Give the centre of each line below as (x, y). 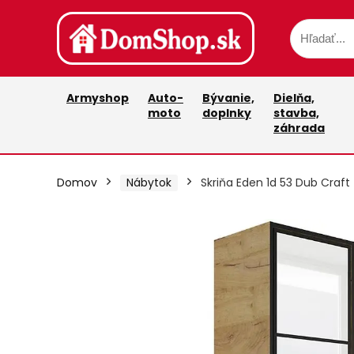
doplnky (227, 113)
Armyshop (98, 98)
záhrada (299, 128)
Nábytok (149, 183)
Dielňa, (294, 98)
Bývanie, (228, 98)
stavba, (296, 113)
